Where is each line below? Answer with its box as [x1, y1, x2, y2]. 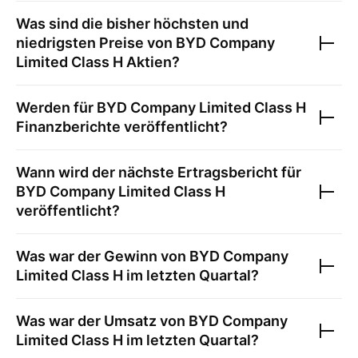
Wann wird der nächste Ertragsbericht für [16, 164, 301, 181]
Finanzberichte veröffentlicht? [16, 118, 228, 135]
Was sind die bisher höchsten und [16, 15, 249, 32]
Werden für [16, 99, 97, 116]
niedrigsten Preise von [16, 34, 176, 51]
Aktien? [123, 54, 180, 70]
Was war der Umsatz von [16, 312, 189, 329]
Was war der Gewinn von [16, 248, 189, 265]
